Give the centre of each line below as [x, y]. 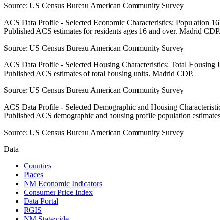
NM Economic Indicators [63, 184]
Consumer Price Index [58, 192]
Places [33, 175]
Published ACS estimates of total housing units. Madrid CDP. [99, 74]
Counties [37, 166]
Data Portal [41, 201]
